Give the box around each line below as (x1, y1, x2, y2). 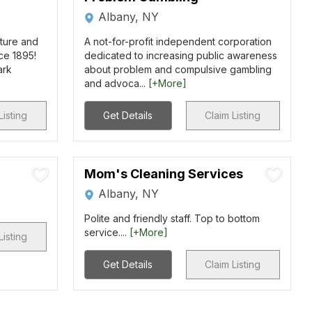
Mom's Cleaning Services (84, 166, 243, 181)
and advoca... (84, 77, 148, 89)
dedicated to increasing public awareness (84, 49, 277, 61)
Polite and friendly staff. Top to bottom (84, 212, 260, 224)
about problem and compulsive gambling (84, 63, 272, 75)
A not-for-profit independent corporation (84, 36, 272, 47)
